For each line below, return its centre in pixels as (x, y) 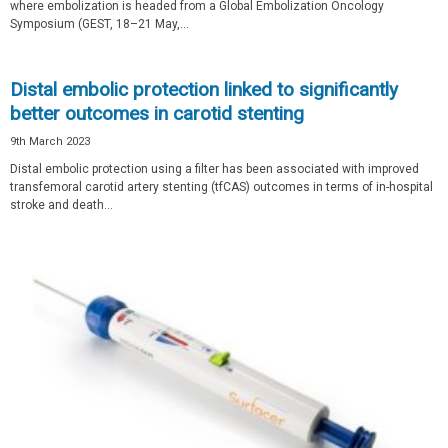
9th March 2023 (50, 141)
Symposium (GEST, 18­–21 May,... (99, 23)
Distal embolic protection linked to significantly (204, 89)
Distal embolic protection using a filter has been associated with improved (214, 168)
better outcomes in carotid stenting (157, 113)
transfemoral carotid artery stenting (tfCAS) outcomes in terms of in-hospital (221, 186)
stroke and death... (61, 204)
